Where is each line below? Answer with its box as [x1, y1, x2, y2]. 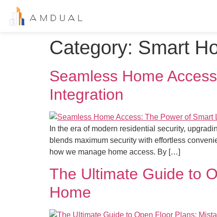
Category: [49, 37, 138, 58]
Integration [49, 86, 124, 103]
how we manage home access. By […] [49, 148, 180, 156]
